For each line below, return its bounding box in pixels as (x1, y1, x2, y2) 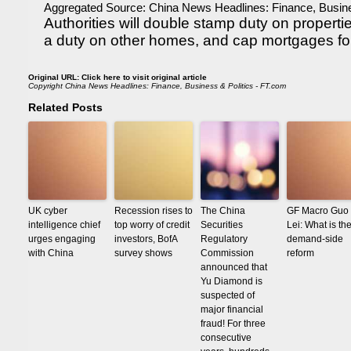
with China (28, 248, 74, 259)
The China (201, 205, 245, 216)
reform (287, 248, 314, 259)
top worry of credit (114, 219, 190, 230)
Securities (201, 219, 243, 230)
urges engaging (28, 233, 96, 244)
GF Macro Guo (287, 205, 349, 216)
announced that (201, 262, 267, 273)
